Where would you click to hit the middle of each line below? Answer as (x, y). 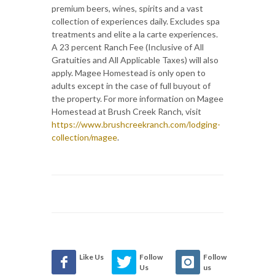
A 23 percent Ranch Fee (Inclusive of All (128, 47)
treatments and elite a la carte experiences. (135, 34)
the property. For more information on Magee (137, 98)
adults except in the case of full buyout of (131, 85)
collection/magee (84, 137)
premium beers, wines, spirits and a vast (127, 8)
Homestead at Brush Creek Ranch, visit (126, 111)
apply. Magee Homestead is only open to (129, 72)
